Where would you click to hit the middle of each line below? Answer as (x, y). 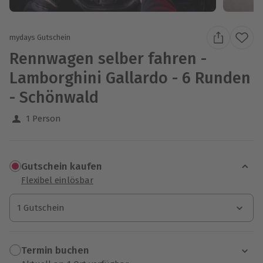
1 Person (43, 118)
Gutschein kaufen (62, 167)
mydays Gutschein (40, 38)
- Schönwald (54, 97)
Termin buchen (55, 251)
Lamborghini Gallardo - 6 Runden (130, 78)
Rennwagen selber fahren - (108, 58)
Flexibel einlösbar (57, 180)
